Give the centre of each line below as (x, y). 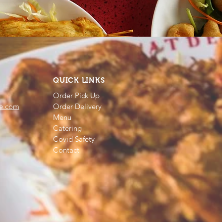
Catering (67, 128)
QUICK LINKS (79, 80)
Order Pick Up (76, 95)
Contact (66, 150)
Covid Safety (74, 139)
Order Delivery (77, 106)
